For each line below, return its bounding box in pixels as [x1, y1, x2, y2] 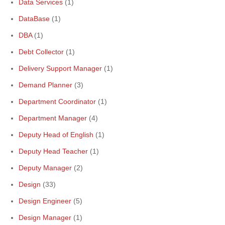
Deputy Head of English [19, 131, 93, 139]
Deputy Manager [19, 164, 72, 172]
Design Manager [19, 213, 71, 221]
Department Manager [19, 114, 87, 122]
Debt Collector [19, 48, 64, 56]
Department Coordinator [19, 97, 96, 105]
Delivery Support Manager [19, 64, 102, 72]
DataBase [19, 15, 50, 23]
